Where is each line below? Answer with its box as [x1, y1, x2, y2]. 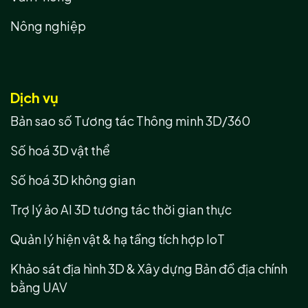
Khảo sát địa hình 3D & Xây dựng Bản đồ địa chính [10, 260, 287, 276]
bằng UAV [10, 278, 67, 295]
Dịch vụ [10, 88, 58, 106]
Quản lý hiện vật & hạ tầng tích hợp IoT [10, 230, 225, 247]
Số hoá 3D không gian [10, 171, 135, 188]
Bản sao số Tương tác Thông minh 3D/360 [10, 112, 250, 129]
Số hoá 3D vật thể [10, 142, 110, 158]
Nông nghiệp [10, 17, 86, 34]
